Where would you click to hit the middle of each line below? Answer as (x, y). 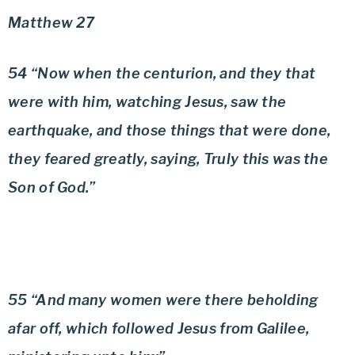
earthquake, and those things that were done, (170, 130)
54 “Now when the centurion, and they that (162, 73)
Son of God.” (52, 187)
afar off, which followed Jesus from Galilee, (159, 328)
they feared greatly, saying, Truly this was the (168, 159)
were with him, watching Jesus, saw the (147, 102)
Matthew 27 (51, 23)
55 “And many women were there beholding (163, 300)
